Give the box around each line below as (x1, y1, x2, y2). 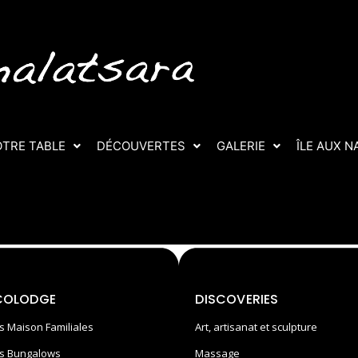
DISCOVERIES (195, 290, 279, 308)
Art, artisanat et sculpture (195, 320, 318, 334)
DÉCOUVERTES (96, 138, 185, 153)
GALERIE (216, 138, 265, 153)
